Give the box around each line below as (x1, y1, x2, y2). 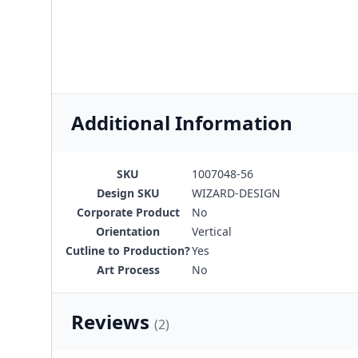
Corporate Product (76, 205, 180, 220)
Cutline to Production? (66, 243, 190, 258)
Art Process (96, 262, 160, 277)
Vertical (192, 224, 232, 239)
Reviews (71, 308, 154, 335)
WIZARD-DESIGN (192, 185, 280, 201)
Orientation (96, 224, 160, 239)
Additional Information (71, 109, 292, 136)
